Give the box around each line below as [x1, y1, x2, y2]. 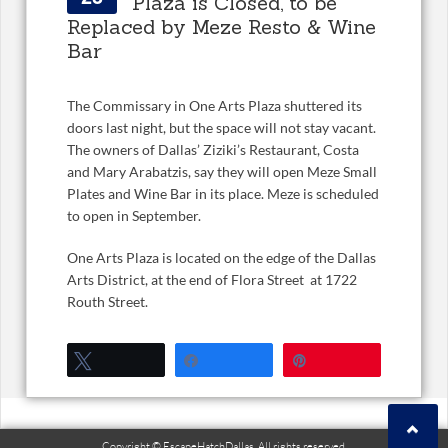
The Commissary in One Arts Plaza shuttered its [67, 96, 362, 114]
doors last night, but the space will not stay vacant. [67, 118, 376, 136]
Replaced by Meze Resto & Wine [67, 13, 376, 39]
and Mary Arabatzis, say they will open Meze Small [67, 162, 377, 180]
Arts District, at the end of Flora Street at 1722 [67, 270, 357, 288]
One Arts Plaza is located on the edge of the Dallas [67, 248, 376, 266]
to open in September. [67, 206, 201, 224]
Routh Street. [67, 292, 148, 310]
